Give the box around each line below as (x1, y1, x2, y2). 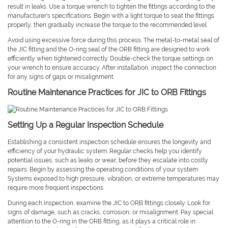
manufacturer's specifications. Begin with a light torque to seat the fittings (8, 12, 214, 20)
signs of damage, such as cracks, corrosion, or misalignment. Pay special (8, 209, 213, 216)
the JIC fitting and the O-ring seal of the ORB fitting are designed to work (8, 46, 210, 53)
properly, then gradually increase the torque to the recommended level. (8, 21, 208, 29)
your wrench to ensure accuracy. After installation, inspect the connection (8, 64, 216, 72)
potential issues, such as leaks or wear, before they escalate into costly (8, 157, 208, 164)
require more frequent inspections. (8, 184, 104, 192)
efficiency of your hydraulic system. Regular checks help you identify (8, 148, 202, 155)
